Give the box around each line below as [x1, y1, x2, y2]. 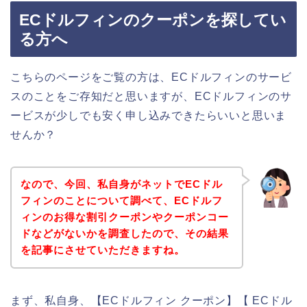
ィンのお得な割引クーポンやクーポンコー [20, 211, 229, 223]
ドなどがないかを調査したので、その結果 [20, 228, 229, 240]
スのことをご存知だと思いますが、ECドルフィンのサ [10, 90, 292, 102]
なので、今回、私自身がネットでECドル [20, 178, 223, 191]
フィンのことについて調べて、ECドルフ [20, 195, 223, 207]
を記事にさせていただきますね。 [20, 244, 185, 256]
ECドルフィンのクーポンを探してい [19, 10, 286, 29]
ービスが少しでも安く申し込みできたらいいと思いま [10, 109, 287, 121]
